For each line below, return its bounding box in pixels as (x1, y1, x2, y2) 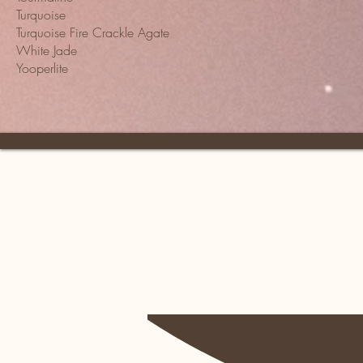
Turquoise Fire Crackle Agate (16, 23, 169, 42)
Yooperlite (16, 59, 68, 78)
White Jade (16, 41, 77, 60)
